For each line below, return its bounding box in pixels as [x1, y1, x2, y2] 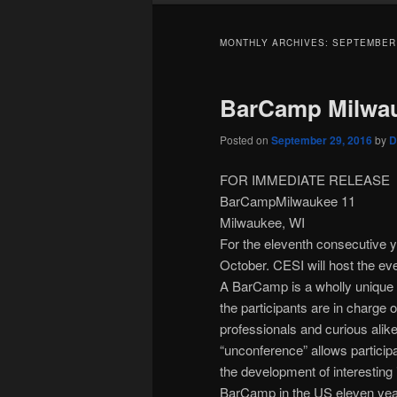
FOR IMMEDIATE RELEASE [220, 170, 390, 190]
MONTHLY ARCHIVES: [220, 36, 332, 50]
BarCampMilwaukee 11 [220, 191, 355, 211]
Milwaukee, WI [220, 213, 305, 232]
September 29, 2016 [271, 131, 372, 148]
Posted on [220, 131, 271, 147]
